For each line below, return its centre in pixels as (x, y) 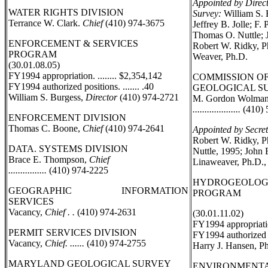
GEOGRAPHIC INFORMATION (98, 191)
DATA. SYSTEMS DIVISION (68, 149)
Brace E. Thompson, (49, 159)
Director (101, 97)
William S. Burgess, (47, 97)
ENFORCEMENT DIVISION (67, 118)
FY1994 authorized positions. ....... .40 (81, 86)
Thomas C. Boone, (45, 128)
